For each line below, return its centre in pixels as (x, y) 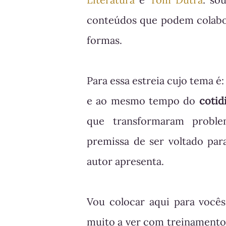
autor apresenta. (127, 161)
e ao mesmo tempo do (143, 101)
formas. (104, 40)
